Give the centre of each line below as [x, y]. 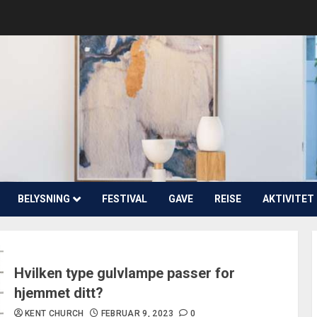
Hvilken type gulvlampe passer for [124, 273]
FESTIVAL [125, 199]
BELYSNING [44, 199]
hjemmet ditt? [58, 293]
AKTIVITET [288, 199]
